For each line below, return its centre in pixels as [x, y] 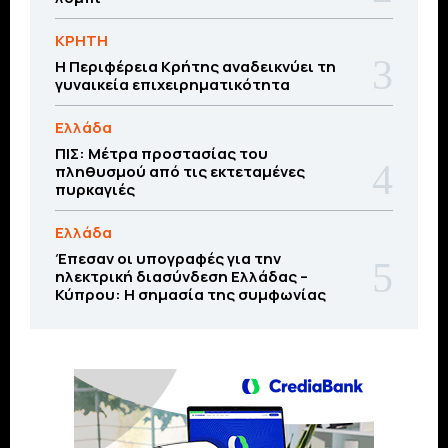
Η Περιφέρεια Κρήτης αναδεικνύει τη [195, 66]
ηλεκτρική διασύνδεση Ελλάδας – [181, 276]
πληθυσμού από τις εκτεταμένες [180, 171]
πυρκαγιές [95, 189]
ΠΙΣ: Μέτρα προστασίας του [161, 153]
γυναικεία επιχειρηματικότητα [172, 84]
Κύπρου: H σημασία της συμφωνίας [190, 294]
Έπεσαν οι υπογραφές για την [168, 258]
